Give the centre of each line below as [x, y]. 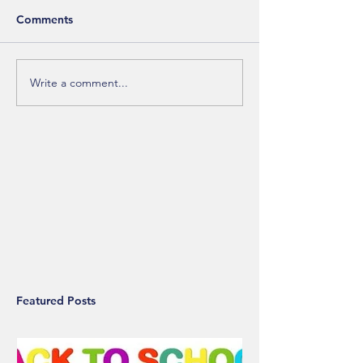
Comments [45, 20]
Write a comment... [79, 82]
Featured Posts [56, 301]
